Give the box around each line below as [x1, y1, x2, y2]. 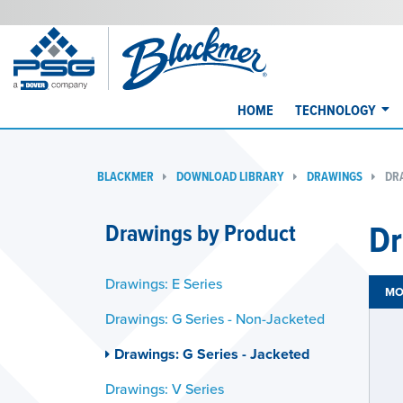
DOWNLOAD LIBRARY [176, 167, 284, 185]
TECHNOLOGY [295, 100, 376, 121]
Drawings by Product [105, 216, 296, 249]
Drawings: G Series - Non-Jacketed [105, 309, 325, 328]
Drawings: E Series [105, 273, 222, 293]
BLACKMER [97, 167, 154, 185]
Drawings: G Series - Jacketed [114, 344, 309, 364]
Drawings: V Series [105, 379, 224, 399]
